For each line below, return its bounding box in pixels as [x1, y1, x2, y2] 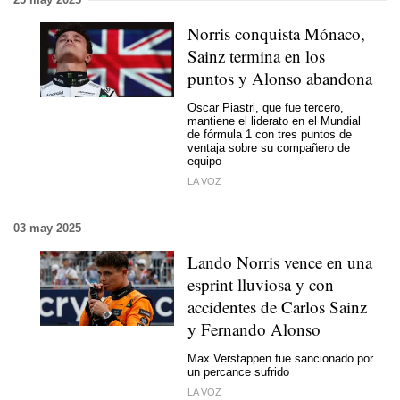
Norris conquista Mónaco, [187, 22, 365, 45]
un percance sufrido [187, 364, 289, 379]
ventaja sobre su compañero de [187, 140, 350, 154]
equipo [187, 154, 221, 168]
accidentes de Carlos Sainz [187, 296, 367, 318]
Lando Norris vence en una [187, 251, 372, 273]
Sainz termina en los [187, 45, 325, 67]
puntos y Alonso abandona [187, 67, 372, 89]
